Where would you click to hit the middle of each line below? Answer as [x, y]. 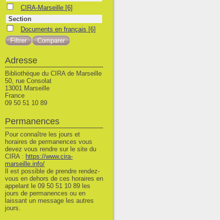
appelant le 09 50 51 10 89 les [48, 186]
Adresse [21, 60]
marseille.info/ [25, 164]
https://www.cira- [49, 156]
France [16, 96]
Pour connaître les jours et [42, 134]
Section [20, 19]
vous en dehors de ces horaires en [54, 179]
